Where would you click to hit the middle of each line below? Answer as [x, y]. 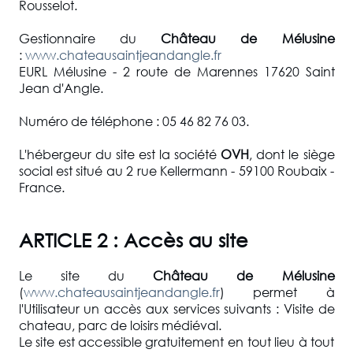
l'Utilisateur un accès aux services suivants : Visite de [176, 308]
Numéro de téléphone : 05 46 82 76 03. [134, 121]
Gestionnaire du [89, 38]
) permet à [277, 292]
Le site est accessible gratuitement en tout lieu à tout [176, 341]
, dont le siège [292, 154]
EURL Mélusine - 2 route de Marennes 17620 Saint [176, 71]
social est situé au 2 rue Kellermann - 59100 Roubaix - [176, 170]
